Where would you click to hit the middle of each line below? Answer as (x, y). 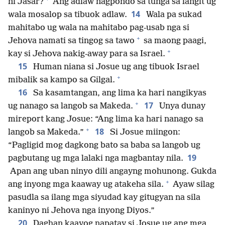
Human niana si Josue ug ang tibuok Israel (115, 67)
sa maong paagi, (174, 41)
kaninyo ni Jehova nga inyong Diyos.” (81, 210)
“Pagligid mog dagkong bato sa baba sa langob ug (104, 145)
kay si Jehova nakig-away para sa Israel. (87, 54)
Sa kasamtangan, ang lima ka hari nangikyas (119, 93)
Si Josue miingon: (144, 132)
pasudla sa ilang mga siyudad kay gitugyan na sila (104, 197)
